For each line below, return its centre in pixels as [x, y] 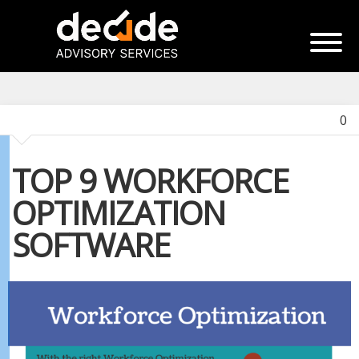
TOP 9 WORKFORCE [150, 181]
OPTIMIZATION [119, 213]
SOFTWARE [91, 245]
